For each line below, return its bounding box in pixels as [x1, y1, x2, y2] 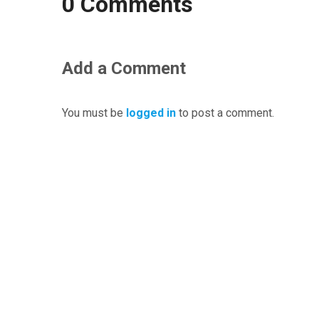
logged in [126, 105, 176, 120]
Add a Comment [62, 58, 186, 78]
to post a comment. [176, 105, 274, 120]
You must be [62, 105, 126, 120]
